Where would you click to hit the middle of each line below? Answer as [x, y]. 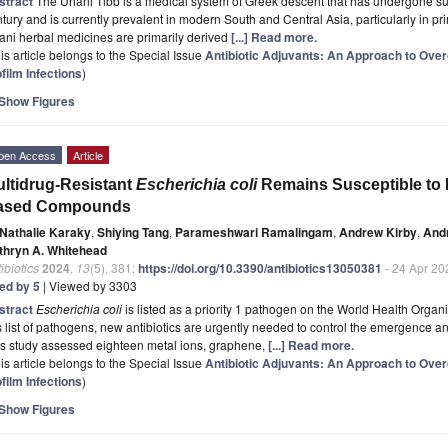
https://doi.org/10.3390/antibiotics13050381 [260, 267]
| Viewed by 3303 [88, 285]
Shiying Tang [133, 231]
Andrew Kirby [378, 231]
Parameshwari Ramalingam [254, 231]
